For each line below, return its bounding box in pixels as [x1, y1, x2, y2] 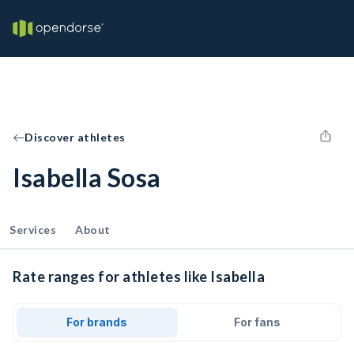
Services [9, 223, 56, 236]
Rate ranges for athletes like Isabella [13, 268, 265, 285]
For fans [233, 315, 281, 329]
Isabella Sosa [13, 162, 161, 193]
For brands [66, 315, 128, 329]
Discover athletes [24, 130, 126, 144]
